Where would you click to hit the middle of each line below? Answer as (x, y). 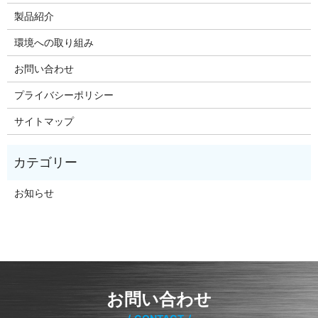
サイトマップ (44, 121)
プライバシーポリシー (64, 95)
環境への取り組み (54, 43)
